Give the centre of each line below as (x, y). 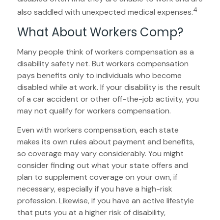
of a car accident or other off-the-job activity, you (108, 99)
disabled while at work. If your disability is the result (109, 87)
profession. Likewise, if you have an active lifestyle (106, 200)
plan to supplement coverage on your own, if (97, 177)
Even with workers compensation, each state (98, 130)
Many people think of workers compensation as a (106, 52)
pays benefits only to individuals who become (99, 75)
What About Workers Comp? (100, 32)
